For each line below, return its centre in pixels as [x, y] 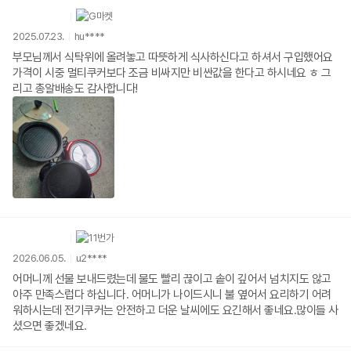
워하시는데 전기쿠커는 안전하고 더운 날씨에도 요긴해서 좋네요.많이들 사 [64, 311]
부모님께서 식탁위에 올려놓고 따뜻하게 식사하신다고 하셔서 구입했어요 [173, 58]
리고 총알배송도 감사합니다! [75, 89]
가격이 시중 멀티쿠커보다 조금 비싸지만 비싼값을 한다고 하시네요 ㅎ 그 [172, 73]
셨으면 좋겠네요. [50, 326]
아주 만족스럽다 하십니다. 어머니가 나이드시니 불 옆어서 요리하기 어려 [172, 295]
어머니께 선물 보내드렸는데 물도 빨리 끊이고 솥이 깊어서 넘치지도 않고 [172, 279]
